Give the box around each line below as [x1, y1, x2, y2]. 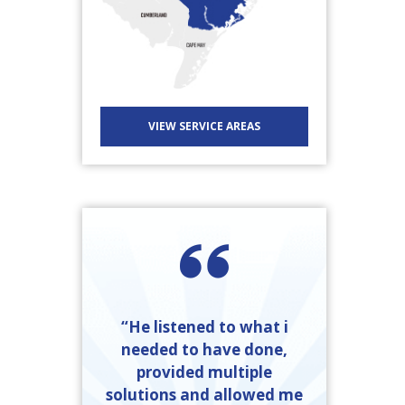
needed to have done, [121, 339, 287, 361]
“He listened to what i [120, 316, 288, 338]
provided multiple [137, 362, 272, 383]
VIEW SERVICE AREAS [148, 118, 260, 135]
